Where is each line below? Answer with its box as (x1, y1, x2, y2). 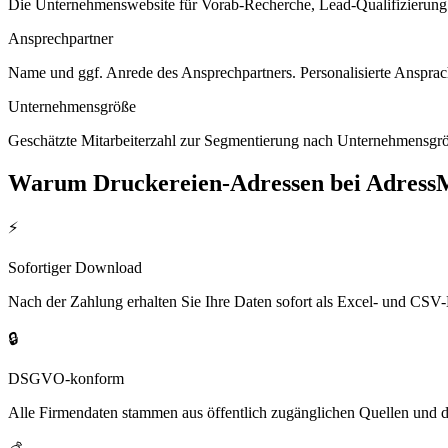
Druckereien (93, 169, 222, 196)
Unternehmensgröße (8, 97, 136, 115)
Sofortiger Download (8, 259, 142, 277)
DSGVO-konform (8, 370, 124, 388)
